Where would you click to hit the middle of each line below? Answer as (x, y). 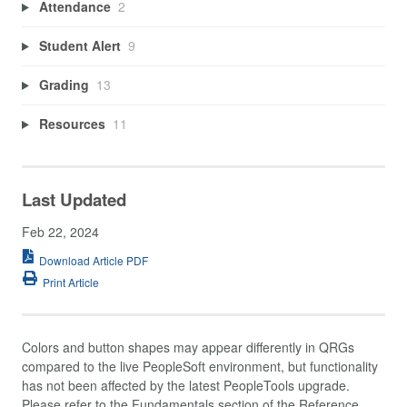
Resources (72, 124)
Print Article (71, 282)
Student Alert (79, 46)
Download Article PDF (94, 261)
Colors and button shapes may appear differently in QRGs (188, 347)
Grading (64, 85)
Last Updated (74, 199)
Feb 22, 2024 (60, 231)
